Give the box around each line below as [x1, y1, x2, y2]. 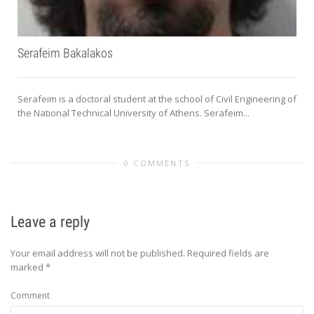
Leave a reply [11, 213, 90, 231]
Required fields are [187, 247, 269, 260]
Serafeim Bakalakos [18, 46, 113, 61]
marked [11, 261, 46, 274]
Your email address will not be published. [11, 247, 185, 260]
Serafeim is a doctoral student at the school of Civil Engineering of [18, 93, 296, 106]
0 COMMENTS [124, 158, 190, 169]
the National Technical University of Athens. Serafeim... [18, 107, 250, 120]
